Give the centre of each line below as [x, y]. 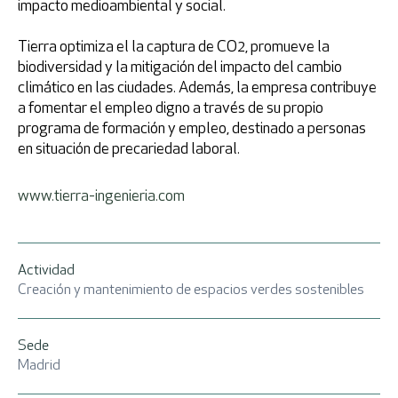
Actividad [46, 271]
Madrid [39, 366]
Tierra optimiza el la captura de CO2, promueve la [174, 48]
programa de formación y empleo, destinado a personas [192, 129]
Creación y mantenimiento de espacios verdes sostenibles [191, 291]
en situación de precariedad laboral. [129, 150]
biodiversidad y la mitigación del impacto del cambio [180, 68]
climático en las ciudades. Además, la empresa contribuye [197, 88]
